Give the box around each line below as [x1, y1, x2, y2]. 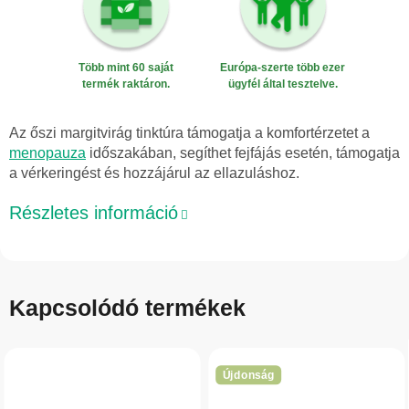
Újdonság [222, 367, 275, 382]
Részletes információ [9, 202, 178, 223]
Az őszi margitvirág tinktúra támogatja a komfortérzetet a [9, 124, 370, 141]
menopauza [9, 144, 86, 161]
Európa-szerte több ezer [220, 61, 346, 75]
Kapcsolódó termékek [9, 294, 246, 320]
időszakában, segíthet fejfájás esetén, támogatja [86, 144, 400, 161]
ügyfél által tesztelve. [227, 78, 338, 91]
